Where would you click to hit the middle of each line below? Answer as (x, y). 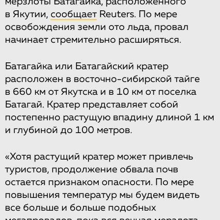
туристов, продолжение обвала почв (92, 170)
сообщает (74, 14)
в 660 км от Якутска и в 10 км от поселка (101, 92)
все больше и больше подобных (81, 208)
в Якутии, (28, 14)
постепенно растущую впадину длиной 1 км (110, 118)
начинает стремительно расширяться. (93, 40)
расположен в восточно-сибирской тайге (102, 79)
